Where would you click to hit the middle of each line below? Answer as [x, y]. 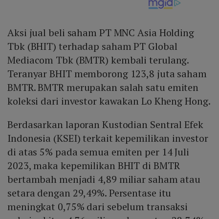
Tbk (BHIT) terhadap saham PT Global [92, 46]
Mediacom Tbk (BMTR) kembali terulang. [98, 60]
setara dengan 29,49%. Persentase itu [89, 193]
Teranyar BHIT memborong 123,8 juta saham [107, 73]
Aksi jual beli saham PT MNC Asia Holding [101, 32]
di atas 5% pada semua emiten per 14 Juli [98, 152]
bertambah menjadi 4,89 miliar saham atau [104, 179]
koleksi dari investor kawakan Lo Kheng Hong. [109, 101]
